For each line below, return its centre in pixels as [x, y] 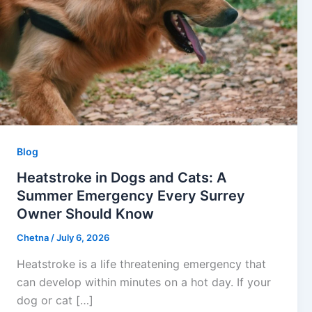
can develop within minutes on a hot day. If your [144, 282]
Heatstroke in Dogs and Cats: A [122, 178]
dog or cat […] [55, 300]
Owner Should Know [85, 214]
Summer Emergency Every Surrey [131, 196]
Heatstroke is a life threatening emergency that [141, 264]
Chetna [34, 238]
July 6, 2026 [83, 238]
